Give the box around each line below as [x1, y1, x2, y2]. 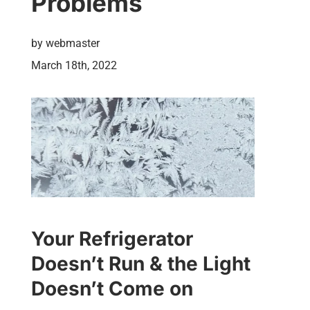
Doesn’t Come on [30, 276, 193, 300]
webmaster [45, 37, 100, 50]
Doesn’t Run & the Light [30, 251, 250, 275]
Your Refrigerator [30, 226, 193, 250]
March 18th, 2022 [30, 59, 117, 72]
